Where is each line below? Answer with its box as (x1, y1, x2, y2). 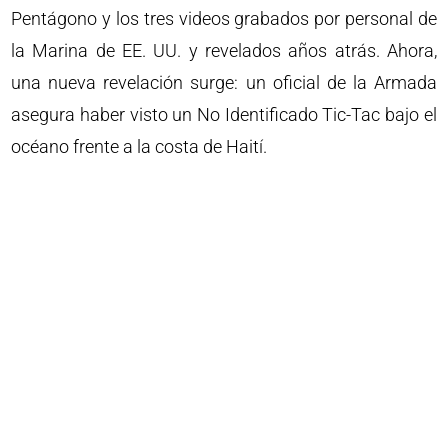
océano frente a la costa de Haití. (11, 136, 268, 157)
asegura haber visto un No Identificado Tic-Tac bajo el (11, 104, 437, 125)
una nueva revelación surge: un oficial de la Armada (11, 72, 437, 93)
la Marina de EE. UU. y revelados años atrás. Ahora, (11, 40, 437, 61)
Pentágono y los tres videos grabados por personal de (11, 8, 437, 29)
